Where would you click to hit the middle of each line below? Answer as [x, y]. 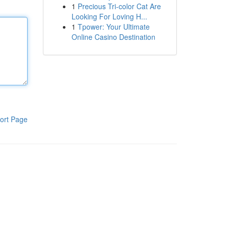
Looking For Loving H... [109, 16]
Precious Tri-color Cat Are [119, 6]
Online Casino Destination [113, 37]
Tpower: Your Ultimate [113, 27]
